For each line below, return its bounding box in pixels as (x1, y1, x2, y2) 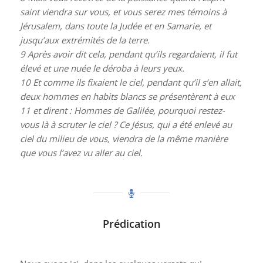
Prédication (102, 216, 160, 231)
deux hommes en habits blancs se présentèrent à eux (19, 90, 235, 103)
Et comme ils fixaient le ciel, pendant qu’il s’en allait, (30, 76, 242, 89)
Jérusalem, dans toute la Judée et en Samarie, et (19, 20, 211, 32)
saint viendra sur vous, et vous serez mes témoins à (19, 6, 227, 18)
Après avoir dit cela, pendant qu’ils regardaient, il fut (25, 48, 237, 60)
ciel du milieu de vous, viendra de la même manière (19, 133, 228, 145)
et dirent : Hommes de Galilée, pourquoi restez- (30, 104, 225, 117)
